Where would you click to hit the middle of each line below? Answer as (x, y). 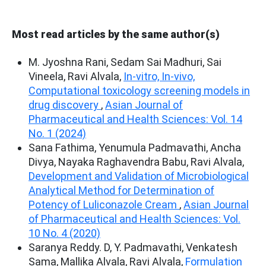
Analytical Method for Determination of (121, 190)
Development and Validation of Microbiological (139, 176)
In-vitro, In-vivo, (159, 76)
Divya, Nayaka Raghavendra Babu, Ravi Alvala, (136, 161)
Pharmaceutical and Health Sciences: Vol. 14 (135, 119)
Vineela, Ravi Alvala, (76, 76)
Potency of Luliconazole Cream (104, 204)
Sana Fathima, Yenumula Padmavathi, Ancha (135, 147)
